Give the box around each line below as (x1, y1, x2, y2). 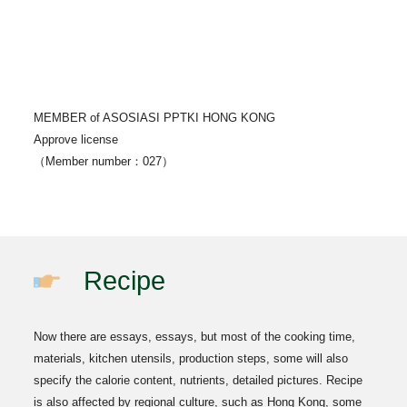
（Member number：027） (34, 154, 174, 168)
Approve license (34, 133, 119, 146)
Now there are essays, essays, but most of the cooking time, (34, 330, 356, 343)
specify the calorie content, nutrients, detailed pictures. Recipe (34, 373, 363, 387)
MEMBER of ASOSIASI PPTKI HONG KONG (34, 111, 276, 124)
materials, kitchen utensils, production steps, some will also (34, 352, 349, 365)
